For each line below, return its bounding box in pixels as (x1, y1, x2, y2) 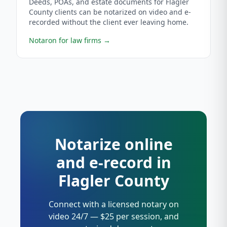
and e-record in (56, 152, 171, 173)
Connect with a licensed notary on (48, 199, 179, 210)
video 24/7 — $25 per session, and (48, 211, 179, 222)
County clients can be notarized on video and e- (29, 7, 191, 17)
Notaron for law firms (29, 35, 101, 45)
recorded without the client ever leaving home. (29, 17, 188, 27)
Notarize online (54, 134, 173, 155)
